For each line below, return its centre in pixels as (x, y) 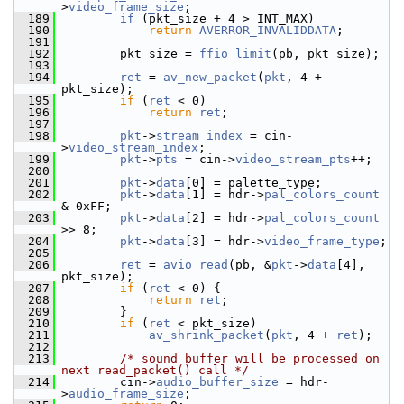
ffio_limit (235, 54)
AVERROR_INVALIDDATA (268, 30)
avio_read (196, 265)
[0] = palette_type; (253, 183)
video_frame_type (322, 241)
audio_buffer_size (217, 382)
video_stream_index (133, 147)
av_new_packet (210, 77)
